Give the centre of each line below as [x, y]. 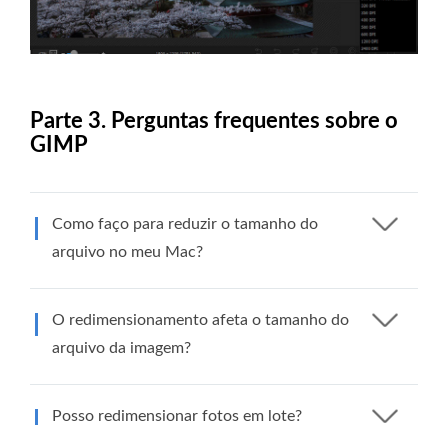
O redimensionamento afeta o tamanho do [200, 319]
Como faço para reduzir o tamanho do [185, 223]
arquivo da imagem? [121, 347]
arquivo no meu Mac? [127, 251]
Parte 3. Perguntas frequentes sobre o [214, 120]
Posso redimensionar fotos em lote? [177, 415]
